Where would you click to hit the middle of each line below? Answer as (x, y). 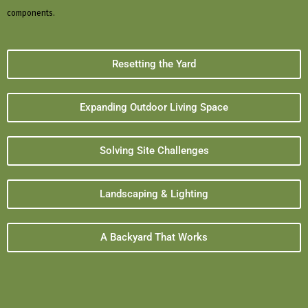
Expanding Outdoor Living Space (154, 107)
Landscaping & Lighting (154, 194)
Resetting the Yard (154, 64)
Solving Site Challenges (154, 151)
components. (31, 13)
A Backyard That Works (154, 237)
